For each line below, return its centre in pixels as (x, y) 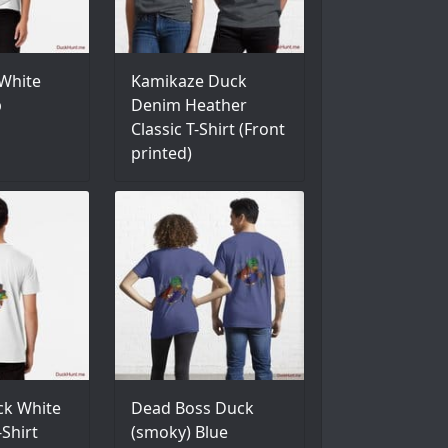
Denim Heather (188, 104)
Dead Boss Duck (192, 408)
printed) (161, 152)
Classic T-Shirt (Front (207, 128)
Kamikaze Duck (188, 80)
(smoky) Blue (179, 432)
